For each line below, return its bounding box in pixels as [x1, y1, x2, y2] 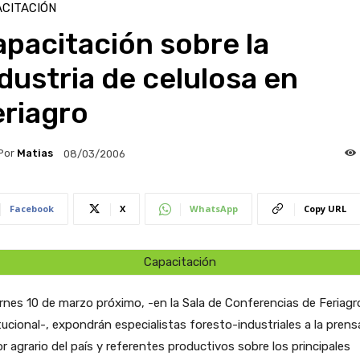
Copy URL [303, 202, 346, 215]
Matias [16, 147, 53, 160]
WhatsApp [189, 202, 238, 215]
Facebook [9, 202, 54, 215]
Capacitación [143, 254, 216, 269]
